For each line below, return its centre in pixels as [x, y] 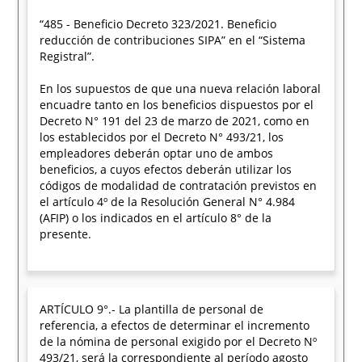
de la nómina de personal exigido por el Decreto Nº [179, 341]
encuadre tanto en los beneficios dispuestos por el [177, 105]
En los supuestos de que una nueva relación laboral [181, 88]
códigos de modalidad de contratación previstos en [179, 185]
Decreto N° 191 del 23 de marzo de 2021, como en [175, 121]
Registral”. [67, 56]
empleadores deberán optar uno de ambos [157, 153]
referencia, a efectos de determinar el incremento [175, 325]
